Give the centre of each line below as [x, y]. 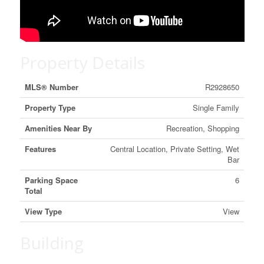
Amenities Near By [58, 128]
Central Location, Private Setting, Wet [174, 149]
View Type [43, 212]
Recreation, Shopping [202, 128]
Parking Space [51, 180]
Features [40, 149]
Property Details [82, 63]
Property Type [50, 108]
